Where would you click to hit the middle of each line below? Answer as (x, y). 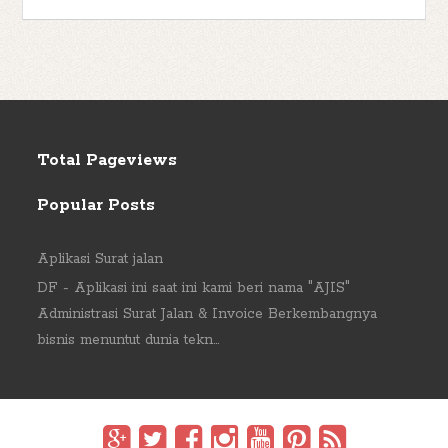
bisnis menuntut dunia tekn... (128, 340)
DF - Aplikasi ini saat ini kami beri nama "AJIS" (194, 288)
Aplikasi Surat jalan (100, 259)
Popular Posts (96, 206)
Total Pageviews (107, 161)
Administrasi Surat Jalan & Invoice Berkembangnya (207, 314)
